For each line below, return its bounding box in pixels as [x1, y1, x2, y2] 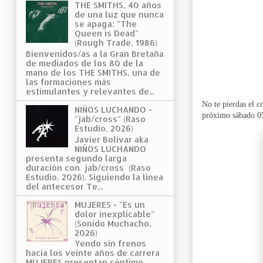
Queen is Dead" [74, 28, 139, 38]
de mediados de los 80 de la [26, 58, 143, 68]
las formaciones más [26, 76, 111, 87]
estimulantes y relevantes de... [26, 86, 154, 96]
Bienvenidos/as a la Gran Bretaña [26, 48, 164, 59]
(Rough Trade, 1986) [74, 37, 157, 48]
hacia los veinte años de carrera [26, 248, 160, 258]
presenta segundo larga [26, 153, 127, 163]
